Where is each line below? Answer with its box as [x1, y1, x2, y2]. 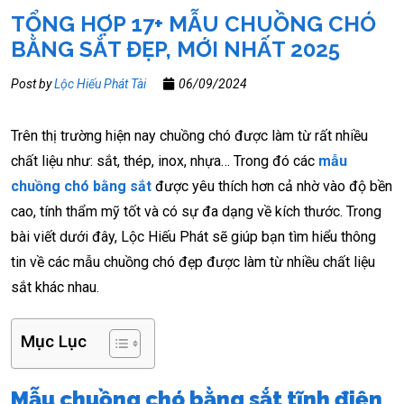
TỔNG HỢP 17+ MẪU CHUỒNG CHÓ [11, 10, 376, 37]
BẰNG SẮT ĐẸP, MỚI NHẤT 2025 [11, 35, 340, 62]
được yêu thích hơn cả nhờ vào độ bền [151, 177, 392, 195]
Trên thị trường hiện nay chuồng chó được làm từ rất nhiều [11, 126, 368, 144]
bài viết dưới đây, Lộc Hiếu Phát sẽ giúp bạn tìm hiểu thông [11, 227, 376, 245]
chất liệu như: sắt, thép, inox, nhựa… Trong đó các [11, 151, 318, 170]
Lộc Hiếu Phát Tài [54, 76, 146, 91]
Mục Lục [21, 330, 87, 352]
